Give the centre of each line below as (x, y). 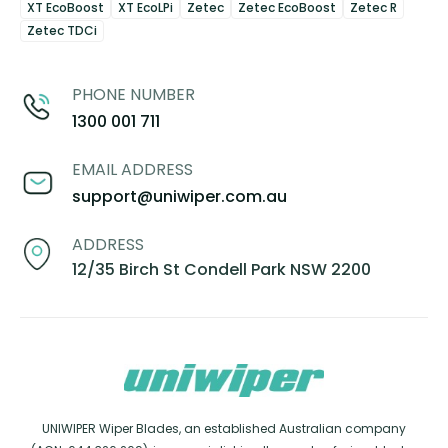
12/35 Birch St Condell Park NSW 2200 (221, 270)
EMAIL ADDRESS (132, 170)
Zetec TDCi (62, 31)
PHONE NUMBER (133, 95)
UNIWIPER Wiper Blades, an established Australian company (224, 428)
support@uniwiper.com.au (179, 197)
